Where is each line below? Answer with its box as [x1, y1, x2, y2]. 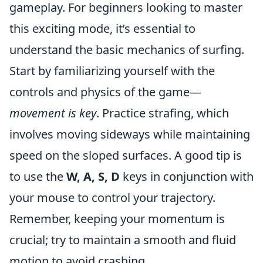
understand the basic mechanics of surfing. [9, 41, 244, 58]
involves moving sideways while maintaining [9, 126, 250, 142]
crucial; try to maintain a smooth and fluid [9, 231, 236, 248]
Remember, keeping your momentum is [9, 210, 225, 227]
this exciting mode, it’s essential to [9, 20, 195, 36]
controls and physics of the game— [9, 83, 201, 100]
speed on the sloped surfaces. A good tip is [9, 147, 242, 163]
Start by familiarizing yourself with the [9, 62, 215, 79]
